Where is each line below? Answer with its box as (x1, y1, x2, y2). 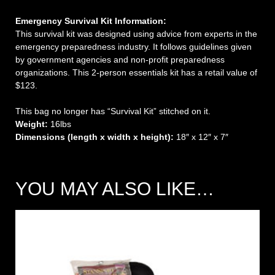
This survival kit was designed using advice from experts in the (15, 28, 257, 39)
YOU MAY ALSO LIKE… (15, 178, 214, 199)
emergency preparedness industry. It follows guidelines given (15, 41, 252, 52)
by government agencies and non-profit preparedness (15, 54, 225, 64)
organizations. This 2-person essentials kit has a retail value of (15, 67, 257, 77)
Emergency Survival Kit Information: (15, 15, 166, 26)
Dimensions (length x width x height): (15, 131, 174, 142)
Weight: (15, 118, 48, 129)
